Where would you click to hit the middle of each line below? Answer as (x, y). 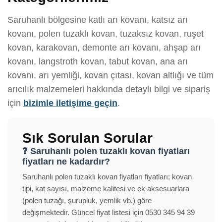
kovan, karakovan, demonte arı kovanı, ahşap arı (104, 48)
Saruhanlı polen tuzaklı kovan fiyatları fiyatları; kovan (107, 177)
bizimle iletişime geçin (70, 103)
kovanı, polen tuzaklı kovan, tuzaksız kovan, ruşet (106, 34)
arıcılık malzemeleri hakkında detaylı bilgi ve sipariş (109, 89)
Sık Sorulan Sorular (87, 138)
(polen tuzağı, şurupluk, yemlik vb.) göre (87, 201)
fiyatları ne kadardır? (66, 162)
